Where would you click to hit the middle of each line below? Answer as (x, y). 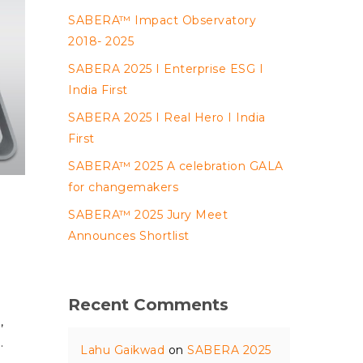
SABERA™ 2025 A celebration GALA (176, 166)
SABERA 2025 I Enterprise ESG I (166, 69)
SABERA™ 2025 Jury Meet (148, 215)
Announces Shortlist (129, 236)
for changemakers (124, 187)
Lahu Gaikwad (123, 350)
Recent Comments (149, 305)
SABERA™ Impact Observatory (162, 20)
